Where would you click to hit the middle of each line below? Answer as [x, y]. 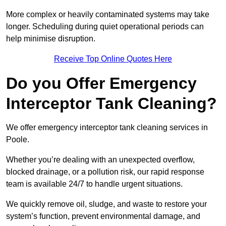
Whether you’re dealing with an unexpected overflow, [100, 160]
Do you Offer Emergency [101, 83]
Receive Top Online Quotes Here [113, 59]
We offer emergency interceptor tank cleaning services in [107, 128]
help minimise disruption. [51, 39]
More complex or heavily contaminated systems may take [108, 15]
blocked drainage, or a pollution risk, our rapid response [105, 172]
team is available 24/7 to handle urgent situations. [94, 184]
